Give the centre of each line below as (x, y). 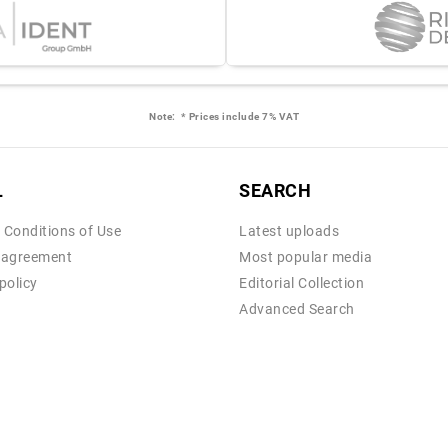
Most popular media (305, 257)
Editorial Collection (301, 283)
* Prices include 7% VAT (237, 117)
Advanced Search (297, 309)
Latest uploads (289, 231)
